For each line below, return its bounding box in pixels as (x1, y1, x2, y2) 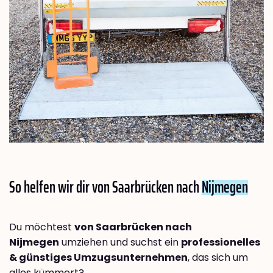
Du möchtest (9, 220, 74, 235)
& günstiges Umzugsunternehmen (9, 250, 188, 265)
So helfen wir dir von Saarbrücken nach (9, 174, 202, 200)
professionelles (181, 235, 260, 250)
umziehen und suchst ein (59, 235, 181, 250)
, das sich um (188, 250, 248, 265)
